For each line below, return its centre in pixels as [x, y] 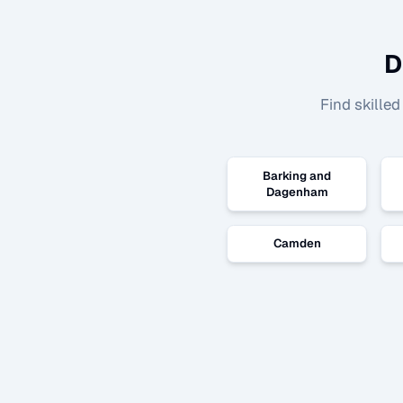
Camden [297, 244]
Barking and [297, 175]
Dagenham [297, 192]
